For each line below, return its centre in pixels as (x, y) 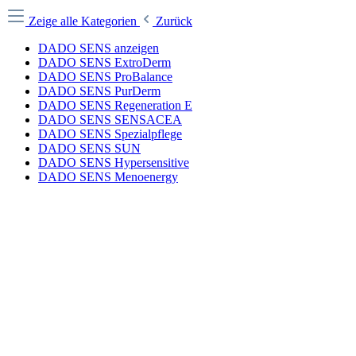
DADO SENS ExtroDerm (104, 62)
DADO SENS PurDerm (99, 91)
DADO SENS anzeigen (99, 48)
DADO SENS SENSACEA (110, 120)
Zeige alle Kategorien (84, 21)
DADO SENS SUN (89, 148)
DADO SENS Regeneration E (115, 105)
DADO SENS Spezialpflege (110, 134)
